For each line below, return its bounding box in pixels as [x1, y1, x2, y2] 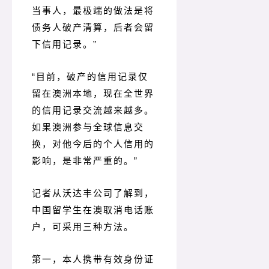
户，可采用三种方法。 [32, 222, 134, 232]
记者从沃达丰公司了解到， [32, 188, 154, 199]
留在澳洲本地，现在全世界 [32, 88, 154, 99]
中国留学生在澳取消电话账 [32, 205, 154, 216]
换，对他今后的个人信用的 [32, 139, 154, 150]
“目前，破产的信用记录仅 [32, 71, 148, 82]
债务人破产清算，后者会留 [32, 22, 154, 33]
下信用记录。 [32, 39, 93, 50]
